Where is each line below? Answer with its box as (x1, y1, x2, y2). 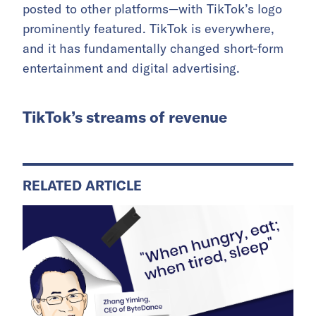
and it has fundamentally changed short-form (23, 39, 284, 56)
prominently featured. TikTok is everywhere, (23, 20, 274, 37)
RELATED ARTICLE (23, 176, 142, 194)
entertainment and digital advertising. (23, 59, 240, 76)
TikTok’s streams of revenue (23, 107, 227, 127)
